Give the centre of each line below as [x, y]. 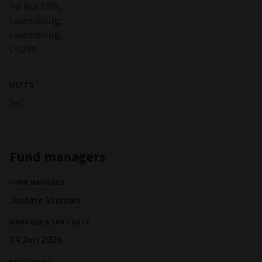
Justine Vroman [45, 200]
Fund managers [58, 157]
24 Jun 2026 [36, 240]
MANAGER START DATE [50, 223]
